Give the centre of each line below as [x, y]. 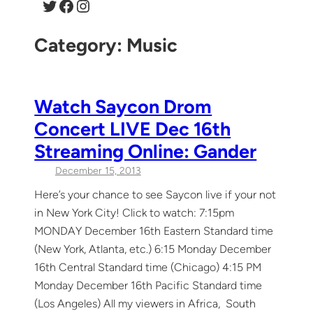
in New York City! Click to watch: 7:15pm [134, 212]
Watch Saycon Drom [123, 106]
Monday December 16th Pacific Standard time [148, 285]
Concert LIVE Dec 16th [133, 129]
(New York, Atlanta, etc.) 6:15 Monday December [153, 249]
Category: [81, 45]
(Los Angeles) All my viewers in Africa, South [145, 303]
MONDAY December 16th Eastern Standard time [154, 231]
